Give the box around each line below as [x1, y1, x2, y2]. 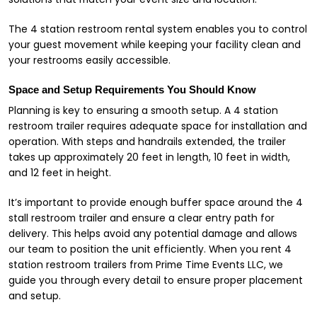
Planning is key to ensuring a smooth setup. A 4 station [8, 103, 278, 117]
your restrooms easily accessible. [8, 53, 171, 67]
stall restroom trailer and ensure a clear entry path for [8, 211, 275, 225]
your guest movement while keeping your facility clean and [8, 38, 301, 52]
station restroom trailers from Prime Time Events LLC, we [8, 258, 283, 272]
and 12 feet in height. [8, 166, 111, 180]
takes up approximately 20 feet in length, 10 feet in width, [8, 150, 290, 164]
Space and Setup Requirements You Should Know [8, 83, 256, 96]
